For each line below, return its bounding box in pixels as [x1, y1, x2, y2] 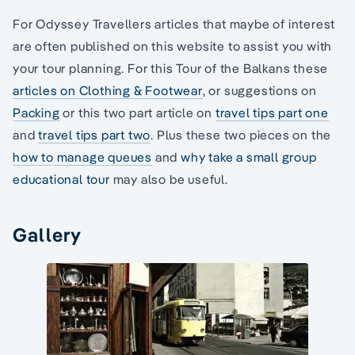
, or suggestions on [202, 82, 318, 98]
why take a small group [181, 148, 317, 165]
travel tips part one [215, 104, 329, 120]
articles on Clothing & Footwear [13, 82, 203, 98]
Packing [13, 104, 60, 120]
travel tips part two [38, 126, 151, 143]
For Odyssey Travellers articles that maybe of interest [13, 15, 336, 32]
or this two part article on [59, 104, 216, 120]
